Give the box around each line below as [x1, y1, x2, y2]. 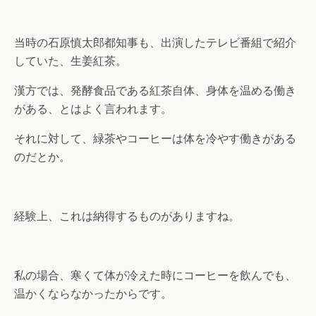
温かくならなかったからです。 [14, 287, 172, 301]
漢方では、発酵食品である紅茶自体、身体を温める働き [14, 84, 296, 98]
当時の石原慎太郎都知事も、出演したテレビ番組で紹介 [14, 36, 296, 50]
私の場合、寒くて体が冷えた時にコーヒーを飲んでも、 [14, 269, 296, 283]
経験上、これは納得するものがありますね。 [14, 209, 240, 224]
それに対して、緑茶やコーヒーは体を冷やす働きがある [14, 132, 296, 146]
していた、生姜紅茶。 [14, 54, 127, 68]
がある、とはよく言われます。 [14, 102, 172, 116]
